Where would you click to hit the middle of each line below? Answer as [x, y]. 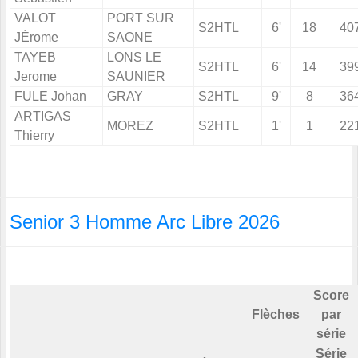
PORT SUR [141, 18]
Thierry [34, 136]
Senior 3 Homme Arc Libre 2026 [145, 222]
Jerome [36, 77]
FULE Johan [50, 97]
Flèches [276, 315]
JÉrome [36, 38]
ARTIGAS [43, 117]
